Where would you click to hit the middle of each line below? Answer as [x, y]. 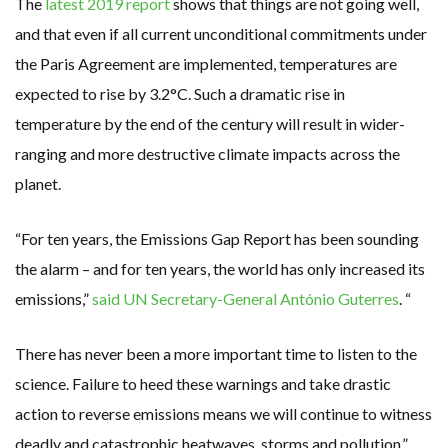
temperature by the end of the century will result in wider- [210, 123]
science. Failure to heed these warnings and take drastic [203, 383]
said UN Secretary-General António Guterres [245, 298]
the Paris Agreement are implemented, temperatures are [206, 63]
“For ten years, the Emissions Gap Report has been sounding [217, 238]
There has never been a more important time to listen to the [216, 353]
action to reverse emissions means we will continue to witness [223, 413]
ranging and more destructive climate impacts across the [207, 153]
